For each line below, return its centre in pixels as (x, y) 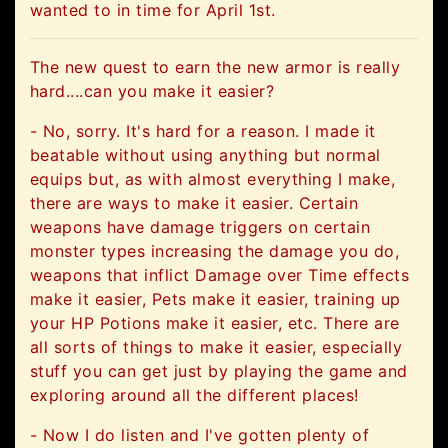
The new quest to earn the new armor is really (215, 67)
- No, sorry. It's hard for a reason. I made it (203, 131)
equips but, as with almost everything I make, (213, 179)
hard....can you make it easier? (152, 91)
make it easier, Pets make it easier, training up (215, 299)
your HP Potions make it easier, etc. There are (215, 323)
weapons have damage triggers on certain (200, 227)
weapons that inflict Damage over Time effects (220, 275)
